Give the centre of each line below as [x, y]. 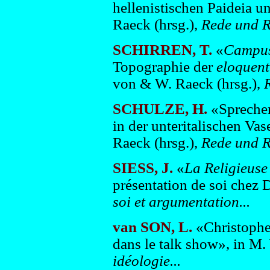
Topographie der [164, 67]
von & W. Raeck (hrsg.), [186, 83]
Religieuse [236, 168]
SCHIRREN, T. [162, 50]
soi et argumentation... [181, 202]
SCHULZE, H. [160, 109]
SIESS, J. [143, 168]
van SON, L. [152, 227]
